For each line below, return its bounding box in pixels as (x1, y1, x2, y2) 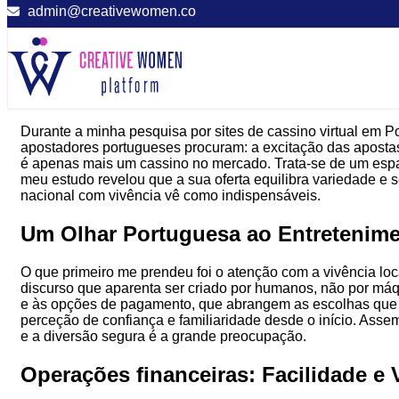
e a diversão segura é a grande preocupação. (20, 329, 306, 345)
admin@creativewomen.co (27, 4, 196, 19)
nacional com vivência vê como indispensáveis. (20, 188, 321, 204)
